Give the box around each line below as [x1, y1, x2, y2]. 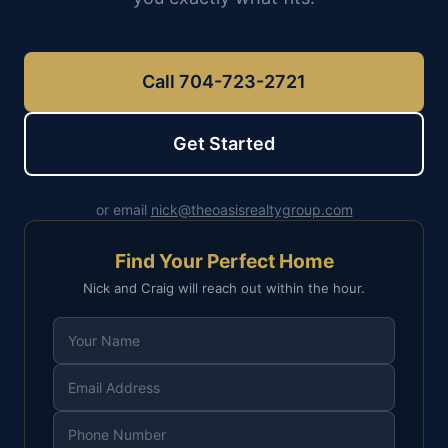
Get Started [173, 133, 275, 154]
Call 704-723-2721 [142, 71, 306, 92]
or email [95, 201, 151, 218]
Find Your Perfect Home [114, 249, 334, 273]
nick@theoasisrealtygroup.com [150, 201, 353, 218]
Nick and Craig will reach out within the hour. [83, 280, 365, 296]
